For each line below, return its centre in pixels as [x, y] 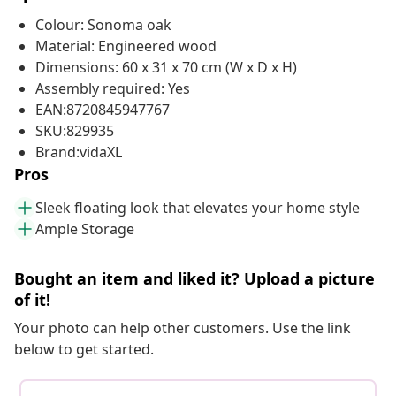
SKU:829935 [75, 131]
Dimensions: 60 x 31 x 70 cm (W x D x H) [166, 68]
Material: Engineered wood [126, 46]
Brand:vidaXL [79, 152]
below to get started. [84, 350]
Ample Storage [85, 229]
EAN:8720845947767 [103, 110]
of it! [32, 300]
